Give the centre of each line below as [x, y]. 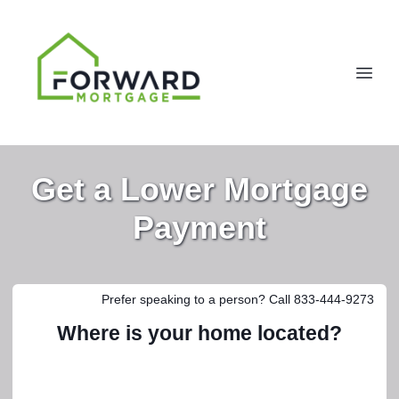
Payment [199, 228]
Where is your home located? [199, 334]
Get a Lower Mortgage [199, 189]
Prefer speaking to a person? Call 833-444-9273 [238, 299]
